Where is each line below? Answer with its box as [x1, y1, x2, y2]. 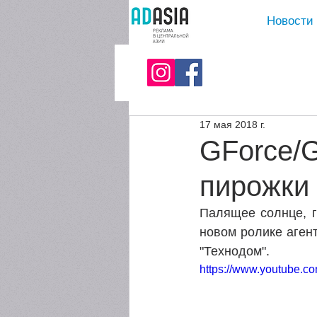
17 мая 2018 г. [200, 118, 265, 130]
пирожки [200, 171, 309, 202]
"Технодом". [200, 244, 273, 258]
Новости [267, 14, 313, 28]
